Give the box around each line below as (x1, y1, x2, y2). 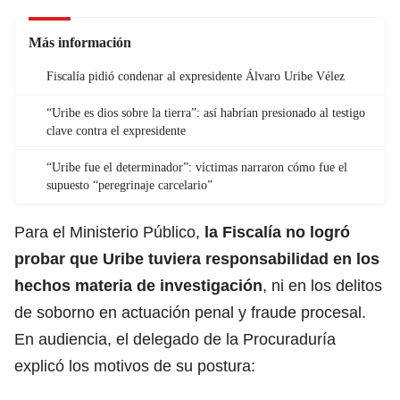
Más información (29, 34, 131, 50)
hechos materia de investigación (14, 276, 262, 295)
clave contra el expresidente (46, 123, 186, 137)
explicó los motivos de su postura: (14, 356, 255, 375)
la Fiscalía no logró (204, 222, 350, 241)
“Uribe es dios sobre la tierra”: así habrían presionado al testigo (46, 105, 365, 120)
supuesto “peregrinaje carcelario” (46, 178, 212, 192)
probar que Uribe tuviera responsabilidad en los (14, 249, 379, 268)
